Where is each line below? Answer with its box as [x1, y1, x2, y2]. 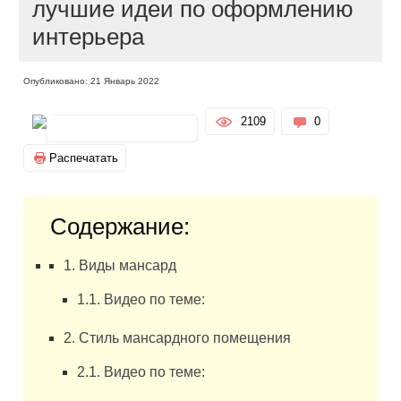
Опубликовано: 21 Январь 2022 [23, 76, 160, 86]
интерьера [32, 23, 145, 50]
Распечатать [49, 151, 119, 165]
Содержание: [50, 213, 191, 240]
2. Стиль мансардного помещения [64, 330, 292, 346]
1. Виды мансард [64, 258, 177, 273]
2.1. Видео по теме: [77, 364, 206, 380]
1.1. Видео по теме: [77, 292, 206, 307]
